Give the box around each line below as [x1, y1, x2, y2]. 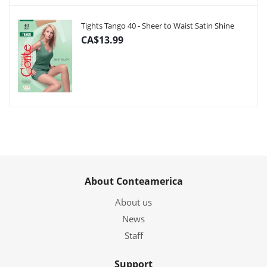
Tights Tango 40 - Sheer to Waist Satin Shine [81, 20, 234, 31]
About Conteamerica [84, 175, 183, 188]
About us [115, 196, 152, 208]
